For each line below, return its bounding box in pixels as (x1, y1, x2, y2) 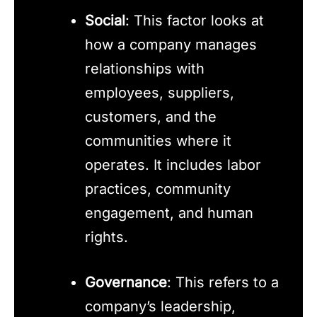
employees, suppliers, (85, 84, 234, 102)
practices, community (85, 180, 231, 198)
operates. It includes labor (85, 156, 261, 174)
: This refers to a (167, 274, 279, 292)
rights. (85, 229, 128, 246)
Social (85, 12, 125, 30)
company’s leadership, (85, 298, 236, 316)
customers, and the (85, 108, 217, 126)
